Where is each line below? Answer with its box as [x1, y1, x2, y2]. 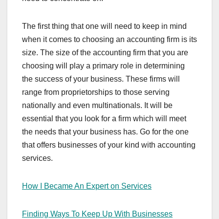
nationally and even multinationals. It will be [22, 101, 173, 109]
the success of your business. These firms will [22, 74, 180, 83]
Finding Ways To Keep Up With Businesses [22, 209, 173, 218]
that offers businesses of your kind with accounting [22, 140, 196, 149]
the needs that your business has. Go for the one [22, 127, 189, 136]
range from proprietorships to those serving [22, 88, 170, 96]
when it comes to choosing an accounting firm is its [22, 35, 197, 44]
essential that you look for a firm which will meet [22, 114, 186, 123]
